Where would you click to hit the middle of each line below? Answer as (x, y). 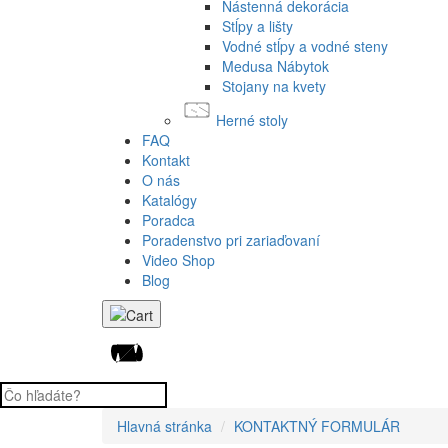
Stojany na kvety (274, 85)
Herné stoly (252, 119)
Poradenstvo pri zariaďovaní (231, 239)
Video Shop (178, 259)
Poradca (168, 219)
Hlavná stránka (164, 426)
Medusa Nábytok (275, 65)
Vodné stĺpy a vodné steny (305, 45)
